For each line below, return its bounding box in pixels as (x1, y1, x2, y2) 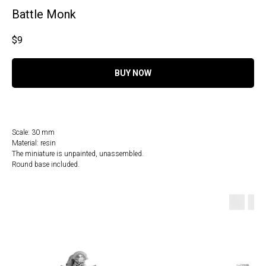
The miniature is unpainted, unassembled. (12, 150, 144, 159)
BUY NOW (115, 68, 151, 78)
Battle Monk (12, 7, 76, 21)
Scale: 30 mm (12, 128, 55, 137)
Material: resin (12, 139, 56, 148)
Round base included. (12, 160, 80, 169)
